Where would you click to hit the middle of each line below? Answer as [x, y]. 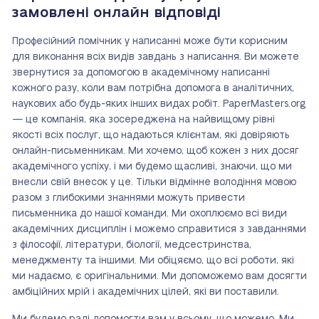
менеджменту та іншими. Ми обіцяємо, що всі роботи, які [153, 261]
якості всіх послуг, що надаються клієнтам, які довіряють [151, 136]
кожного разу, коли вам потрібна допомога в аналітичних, [153, 89]
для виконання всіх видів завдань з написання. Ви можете [156, 57]
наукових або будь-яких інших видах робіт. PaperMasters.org [159, 104]
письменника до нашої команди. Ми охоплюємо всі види [150, 214]
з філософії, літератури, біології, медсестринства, [132, 245]
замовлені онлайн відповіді [116, 13]
